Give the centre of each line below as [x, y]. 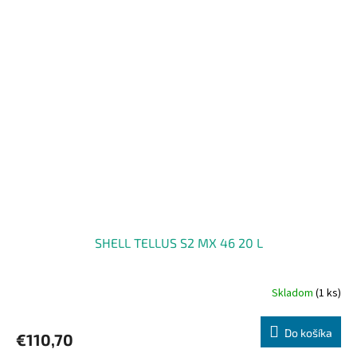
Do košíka [308, 333]
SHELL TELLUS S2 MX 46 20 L [178, 243]
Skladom [294, 293]
